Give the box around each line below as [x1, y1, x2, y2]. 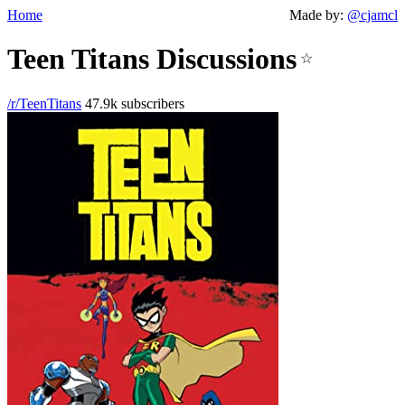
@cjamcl [347, 7, 398, 23]
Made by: [289, 7, 347, 23]
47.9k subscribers [81, 95, 184, 111]
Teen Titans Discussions [7, 42, 297, 76]
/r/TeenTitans [7, 95, 81, 111]
